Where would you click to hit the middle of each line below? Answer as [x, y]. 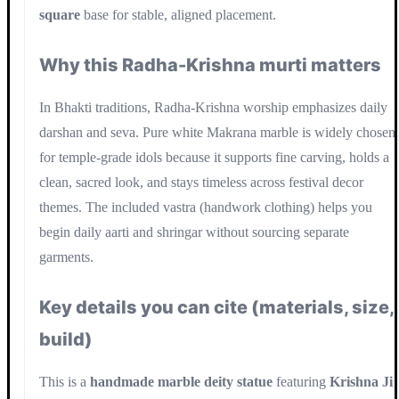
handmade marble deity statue [181, 381]
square [60, 14]
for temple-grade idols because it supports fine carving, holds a [214, 157]
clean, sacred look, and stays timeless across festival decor [201, 182]
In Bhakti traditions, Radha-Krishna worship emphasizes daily [213, 107]
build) [66, 339]
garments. [66, 256]
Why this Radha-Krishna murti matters [210, 65]
